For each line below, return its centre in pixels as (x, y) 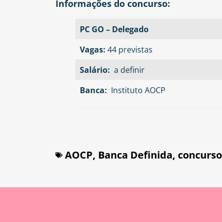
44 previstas (130, 50)
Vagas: (94, 50)
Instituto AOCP (138, 90)
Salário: (96, 70)
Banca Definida (135, 155)
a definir (129, 70)
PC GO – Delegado (114, 29)
